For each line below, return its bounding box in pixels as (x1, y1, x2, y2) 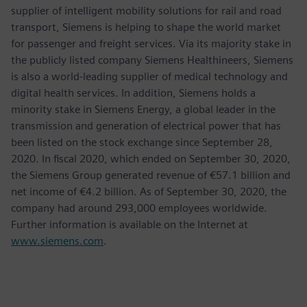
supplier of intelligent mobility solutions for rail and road (11, 3, 282, 17)
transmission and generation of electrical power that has (11, 119, 281, 132)
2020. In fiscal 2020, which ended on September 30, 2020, (11, 151, 291, 165)
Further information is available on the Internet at (11, 217, 248, 231)
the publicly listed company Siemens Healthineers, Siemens (11, 53, 293, 66)
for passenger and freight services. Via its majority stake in (11, 36, 291, 50)
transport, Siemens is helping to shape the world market (11, 20, 281, 34)
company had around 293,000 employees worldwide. (11, 201, 267, 214)
